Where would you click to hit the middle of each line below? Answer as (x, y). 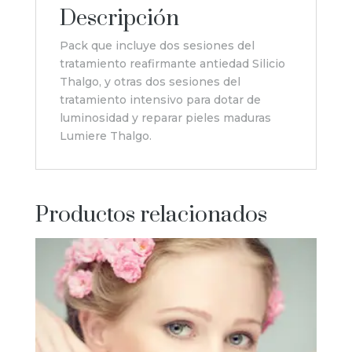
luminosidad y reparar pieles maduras (165, 117)
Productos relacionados (151, 214)
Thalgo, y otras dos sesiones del (150, 81)
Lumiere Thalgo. (105, 136)
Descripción (119, 18)
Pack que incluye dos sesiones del (157, 45)
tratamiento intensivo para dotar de (160, 99)
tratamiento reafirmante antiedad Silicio (172, 63)
